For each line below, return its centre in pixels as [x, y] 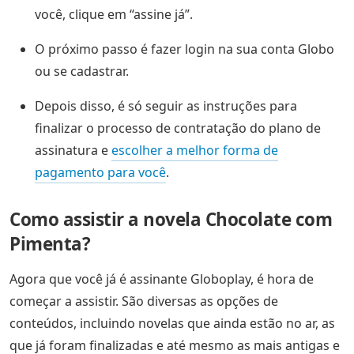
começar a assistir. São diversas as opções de [144, 301]
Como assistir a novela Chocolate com [171, 220]
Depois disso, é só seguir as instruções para [166, 106]
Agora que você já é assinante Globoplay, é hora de [162, 279]
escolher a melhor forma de [195, 151]
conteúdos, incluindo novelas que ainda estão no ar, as [172, 324]
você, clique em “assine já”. [114, 15]
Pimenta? [50, 244]
